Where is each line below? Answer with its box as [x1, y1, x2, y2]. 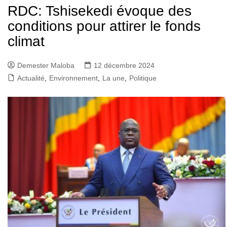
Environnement [49, 74, 98, 83]
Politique [129, 74, 157, 83]
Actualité [17, 74, 45, 83]
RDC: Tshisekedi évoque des [8, 3, 192, 19]
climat [8, 33, 45, 50]
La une [102, 74, 125, 83]
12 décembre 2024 [94, 61, 155, 70]
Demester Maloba [17, 61, 74, 70]
